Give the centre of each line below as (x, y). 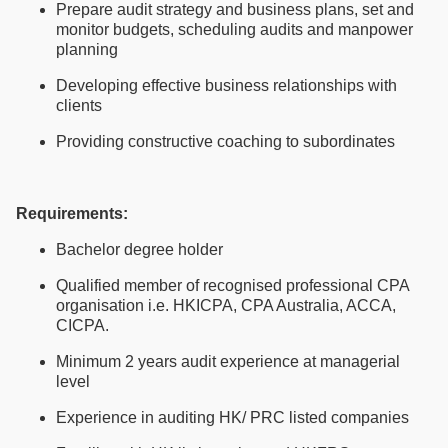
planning (87, 49)
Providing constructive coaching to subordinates (225, 141)
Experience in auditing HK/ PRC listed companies (232, 417)
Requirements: (72, 213)
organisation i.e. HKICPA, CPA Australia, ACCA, (226, 305)
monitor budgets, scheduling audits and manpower (234, 29)
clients (79, 105)
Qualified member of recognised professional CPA (232, 285)
